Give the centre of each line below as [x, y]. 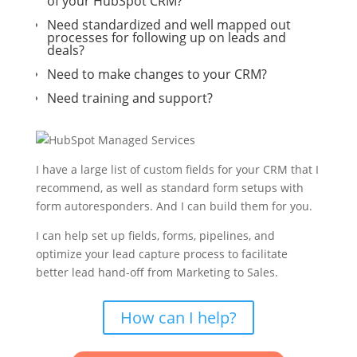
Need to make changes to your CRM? [157, 74]
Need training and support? [129, 98]
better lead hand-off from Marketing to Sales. [157, 272]
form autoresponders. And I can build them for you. [174, 206]
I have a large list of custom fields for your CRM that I [177, 169]
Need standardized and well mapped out [169, 25]
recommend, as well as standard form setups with [169, 188]
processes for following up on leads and [166, 37]
